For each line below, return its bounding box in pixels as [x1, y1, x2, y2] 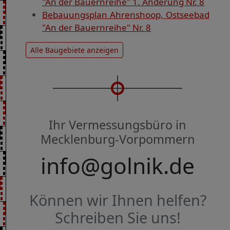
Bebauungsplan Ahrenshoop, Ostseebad [42, 9, 209, 21]
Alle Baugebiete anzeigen [30, 45, 119, 55]
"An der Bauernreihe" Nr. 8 [42, 22, 151, 34]
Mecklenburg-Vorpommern [40, 131, 195, 148]
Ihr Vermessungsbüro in [49, 117, 186, 133]
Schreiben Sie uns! [54, 207, 181, 227]
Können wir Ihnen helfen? [29, 189, 206, 210]
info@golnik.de [41, 150, 195, 181]
